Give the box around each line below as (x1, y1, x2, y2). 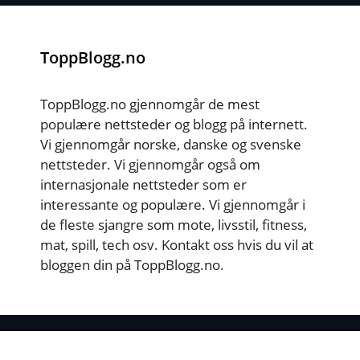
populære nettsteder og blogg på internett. (40, 114, 308, 133)
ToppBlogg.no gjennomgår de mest (40, 94, 260, 113)
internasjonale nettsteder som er (40, 174, 247, 194)
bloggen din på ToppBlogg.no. (40, 255, 224, 274)
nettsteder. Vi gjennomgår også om (40, 154, 260, 174)
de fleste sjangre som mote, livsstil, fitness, (40, 215, 307, 234)
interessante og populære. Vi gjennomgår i (40, 194, 305, 214)
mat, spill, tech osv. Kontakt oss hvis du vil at (40, 235, 313, 254)
